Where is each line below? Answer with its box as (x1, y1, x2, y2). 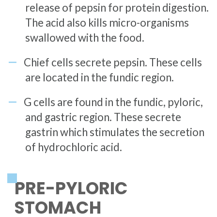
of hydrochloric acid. (25, 140, 122, 154)
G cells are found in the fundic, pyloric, (23, 95, 203, 108)
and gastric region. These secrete (25, 110, 181, 124)
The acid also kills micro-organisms (25, 15, 189, 29)
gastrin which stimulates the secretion (25, 125, 204, 139)
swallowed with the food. (25, 31, 144, 44)
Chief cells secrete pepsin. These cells (23, 55, 202, 69)
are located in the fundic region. (25, 70, 174, 84)
